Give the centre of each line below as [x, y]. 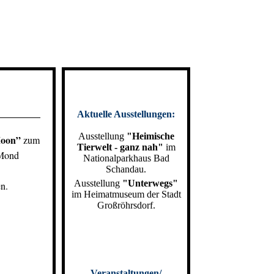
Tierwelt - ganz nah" [120, 147]
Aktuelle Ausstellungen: [126, 114]
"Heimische [150, 136]
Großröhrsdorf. [126, 205]
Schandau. [126, 169]
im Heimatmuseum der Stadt [126, 194]
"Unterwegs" [150, 183]
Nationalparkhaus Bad [126, 158]
